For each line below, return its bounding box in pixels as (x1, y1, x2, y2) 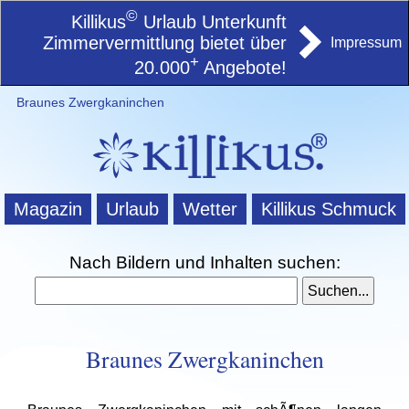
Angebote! (199, 58, 287, 79)
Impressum (330, 35, 402, 50)
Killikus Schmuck (260, 199, 396, 220)
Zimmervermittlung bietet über (43, 32, 287, 53)
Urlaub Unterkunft (138, 11, 287, 32)
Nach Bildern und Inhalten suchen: (68, 252, 341, 272)
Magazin (13, 199, 82, 220)
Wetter (182, 199, 237, 220)
